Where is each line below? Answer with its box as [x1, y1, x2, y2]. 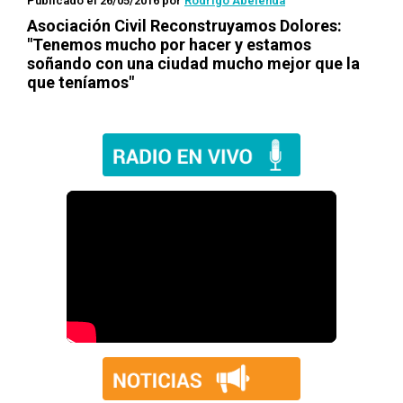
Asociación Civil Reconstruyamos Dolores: [27, 16, 342, 35]
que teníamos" [27, 73, 134, 92]
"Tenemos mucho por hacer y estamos [27, 35, 311, 54]
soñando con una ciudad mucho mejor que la [27, 54, 360, 73]
